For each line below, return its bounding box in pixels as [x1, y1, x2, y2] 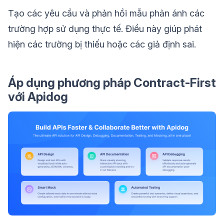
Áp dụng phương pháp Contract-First [8, 75, 216, 90]
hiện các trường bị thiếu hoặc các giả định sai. [8, 39, 196, 50]
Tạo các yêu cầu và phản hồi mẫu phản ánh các [8, 8, 204, 19]
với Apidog [8, 89, 68, 104]
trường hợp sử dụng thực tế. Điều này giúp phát [8, 23, 202, 34]
